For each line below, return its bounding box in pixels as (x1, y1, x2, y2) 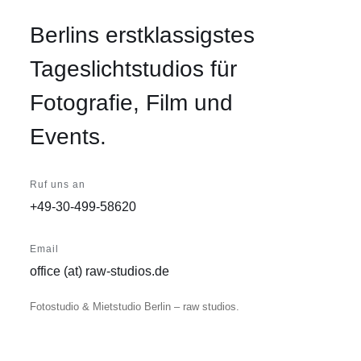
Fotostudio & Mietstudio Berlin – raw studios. (30, 300, 239, 313)
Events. (30, 124, 106, 149)
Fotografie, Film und (30, 90, 233, 115)
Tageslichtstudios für (30, 56, 237, 81)
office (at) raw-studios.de (30, 263, 169, 278)
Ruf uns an (30, 179, 85, 190)
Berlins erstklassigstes (30, 23, 255, 48)
